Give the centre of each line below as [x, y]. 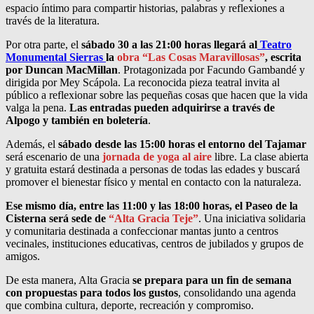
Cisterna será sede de [56, 219]
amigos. [23, 257]
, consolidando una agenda [237, 293]
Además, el [32, 144]
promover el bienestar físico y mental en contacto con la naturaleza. [153, 182]
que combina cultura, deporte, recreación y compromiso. [130, 306]
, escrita [283, 57]
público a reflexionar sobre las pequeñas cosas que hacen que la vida [157, 95]
